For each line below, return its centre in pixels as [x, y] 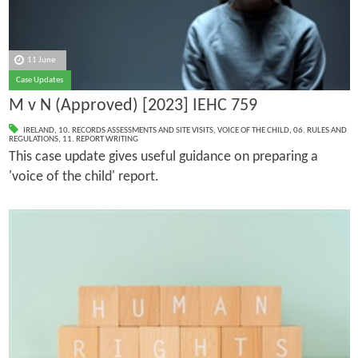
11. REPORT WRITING [100, 139]
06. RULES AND [320, 130]
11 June [42, 60]
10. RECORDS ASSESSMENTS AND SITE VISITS [135, 130]
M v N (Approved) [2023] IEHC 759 [133, 106]
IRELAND [38, 130]
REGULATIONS [33, 139]
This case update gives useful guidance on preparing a [163, 157]
